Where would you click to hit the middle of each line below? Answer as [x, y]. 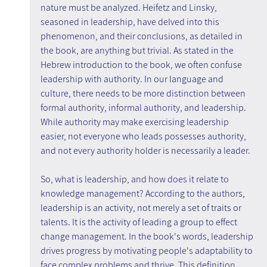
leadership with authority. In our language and [133, 79]
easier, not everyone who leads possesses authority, [144, 136]
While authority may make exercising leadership [135, 122]
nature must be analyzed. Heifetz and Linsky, [129, 8]
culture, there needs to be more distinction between [144, 94]
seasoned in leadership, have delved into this [131, 22]
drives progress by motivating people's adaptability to [147, 251]
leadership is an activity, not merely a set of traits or [142, 208]
